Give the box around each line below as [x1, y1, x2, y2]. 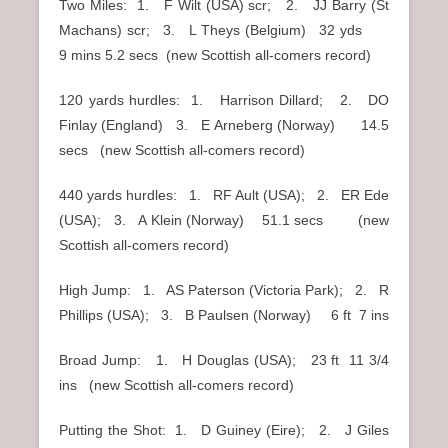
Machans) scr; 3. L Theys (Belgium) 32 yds [59, 22, 389, 39]
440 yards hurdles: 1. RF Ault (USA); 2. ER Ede [59, 187, 389, 204]
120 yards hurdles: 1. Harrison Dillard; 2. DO [59, 92, 389, 109]
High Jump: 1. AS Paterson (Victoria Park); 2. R [59, 282, 389, 299]
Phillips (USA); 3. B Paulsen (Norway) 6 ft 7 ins [59, 307, 389, 324]
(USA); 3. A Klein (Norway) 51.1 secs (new [59, 212, 389, 229]
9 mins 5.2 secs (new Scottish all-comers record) [59, 47, 371, 64]
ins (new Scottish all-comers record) [59, 377, 294, 394]
